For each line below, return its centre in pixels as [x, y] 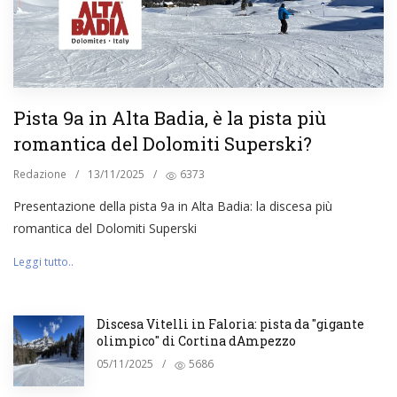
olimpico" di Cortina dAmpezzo [196, 340]
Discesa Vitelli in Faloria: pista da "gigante [230, 323]
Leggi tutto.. [43, 261]
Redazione [40, 174]
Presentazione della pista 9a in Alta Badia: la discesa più [173, 206]
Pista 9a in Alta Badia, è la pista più [170, 117]
